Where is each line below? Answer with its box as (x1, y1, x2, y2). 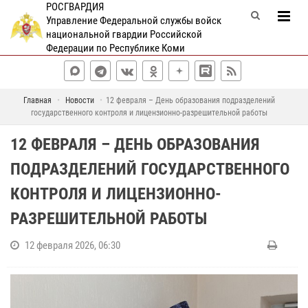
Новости (65, 96, 94, 105)
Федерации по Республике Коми (45, 42, 185, 54)
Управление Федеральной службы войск (45, 14, 221, 27)
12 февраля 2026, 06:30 (25, 239, 120, 252)
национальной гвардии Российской (45, 28, 202, 41)
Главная (23, 96, 52, 105)
